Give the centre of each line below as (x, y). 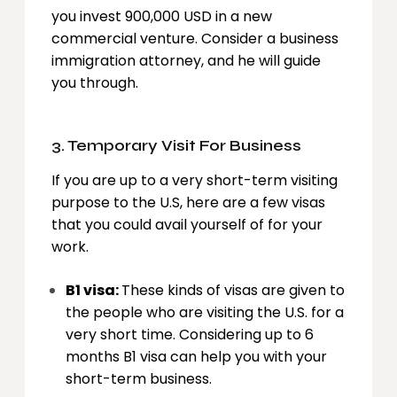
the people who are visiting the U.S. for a (205, 312)
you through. (95, 82)
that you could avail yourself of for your (187, 224)
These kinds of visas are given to (233, 290)
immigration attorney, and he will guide (186, 60)
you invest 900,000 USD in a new (162, 16)
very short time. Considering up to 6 (190, 334)
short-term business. (139, 378)
